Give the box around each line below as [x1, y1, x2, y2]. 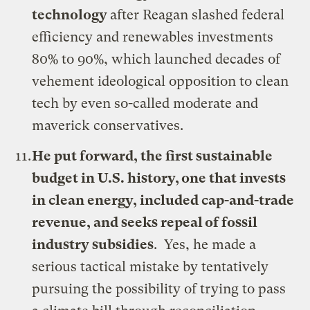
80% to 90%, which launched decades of [32, 51, 281, 67]
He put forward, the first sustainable [32, 147, 273, 164]
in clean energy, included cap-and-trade [32, 192, 295, 208]
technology [32, 6, 111, 23]
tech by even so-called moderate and [32, 95, 259, 111]
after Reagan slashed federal [110, 6, 285, 23]
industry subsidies [32, 236, 154, 253]
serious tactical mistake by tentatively [32, 258, 269, 275]
